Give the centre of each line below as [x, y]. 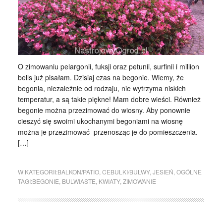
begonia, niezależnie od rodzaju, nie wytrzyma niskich [102, 88]
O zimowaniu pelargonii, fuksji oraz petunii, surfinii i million [108, 66]
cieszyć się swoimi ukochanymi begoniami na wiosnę [100, 121]
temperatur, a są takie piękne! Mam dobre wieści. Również [109, 99]
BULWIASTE [79, 181]
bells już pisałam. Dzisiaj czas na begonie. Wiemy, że [101, 77]
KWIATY [109, 181]
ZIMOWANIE [139, 181]
